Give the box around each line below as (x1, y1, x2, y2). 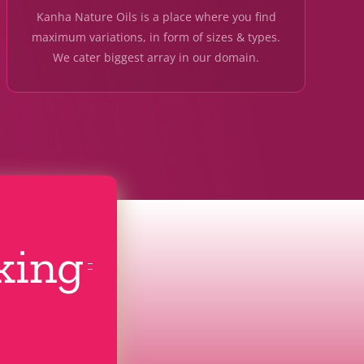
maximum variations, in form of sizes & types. (32, 29, 280, 45)
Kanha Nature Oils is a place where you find (36, 9, 276, 25)
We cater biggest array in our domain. (53, 50, 259, 66)
